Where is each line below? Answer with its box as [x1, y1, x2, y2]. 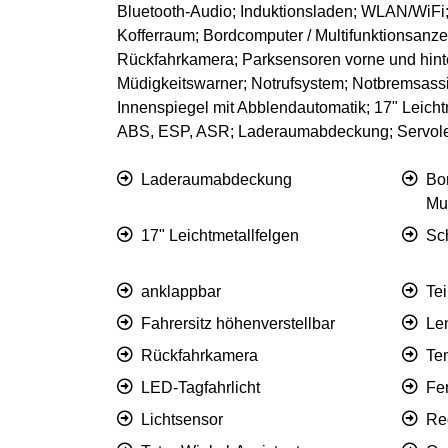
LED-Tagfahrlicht [141, 379, 260, 397]
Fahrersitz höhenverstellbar [141, 315, 335, 333]
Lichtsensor [141, 411, 223, 429]
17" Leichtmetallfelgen [141, 227, 299, 245]
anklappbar [141, 283, 221, 301]
